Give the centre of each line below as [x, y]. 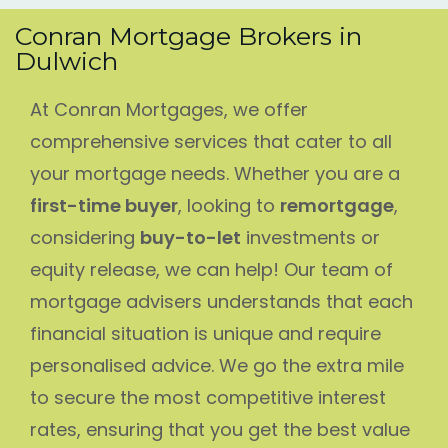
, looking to [229, 205]
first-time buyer [104, 205]
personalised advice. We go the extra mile [217, 365]
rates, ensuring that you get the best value [220, 429]
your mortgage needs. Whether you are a [215, 173]
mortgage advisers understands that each [221, 301]
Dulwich [66, 60]
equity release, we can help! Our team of [211, 269]
